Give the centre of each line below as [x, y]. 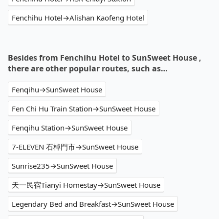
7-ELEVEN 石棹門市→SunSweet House [75, 147]
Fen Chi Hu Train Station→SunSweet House [84, 109]
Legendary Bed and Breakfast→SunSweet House [93, 204]
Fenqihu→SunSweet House [57, 90]
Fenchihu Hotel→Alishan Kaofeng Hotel [78, 18]
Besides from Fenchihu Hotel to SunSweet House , [105, 58]
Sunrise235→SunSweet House [62, 166]
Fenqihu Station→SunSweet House [70, 128]
